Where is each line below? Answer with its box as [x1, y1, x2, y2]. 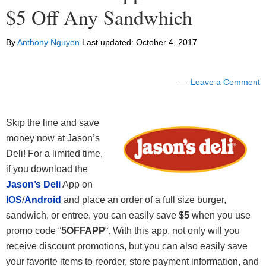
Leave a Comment [191, 77, 260, 87]
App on [61, 179, 93, 190]
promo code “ [6, 226, 61, 236]
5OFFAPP [61, 226, 105, 236]
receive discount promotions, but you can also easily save [6, 241, 248, 252]
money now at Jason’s [6, 133, 100, 144]
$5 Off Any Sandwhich [6, 4, 192, 31]
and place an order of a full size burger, [61, 195, 226, 205]
